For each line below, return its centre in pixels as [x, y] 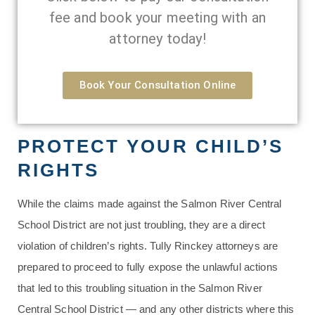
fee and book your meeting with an [157, 18]
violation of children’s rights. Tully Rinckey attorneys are [148, 246]
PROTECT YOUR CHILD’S [150, 146]
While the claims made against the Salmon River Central [150, 204]
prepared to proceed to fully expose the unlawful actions [148, 267]
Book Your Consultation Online [157, 85]
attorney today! [157, 39]
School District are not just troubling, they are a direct [142, 225]
